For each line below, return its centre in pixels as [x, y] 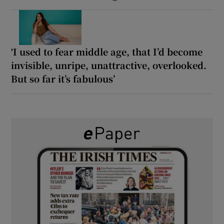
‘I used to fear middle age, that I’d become [107, 51]
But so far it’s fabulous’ [63, 78]
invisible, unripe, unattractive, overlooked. [109, 65]
